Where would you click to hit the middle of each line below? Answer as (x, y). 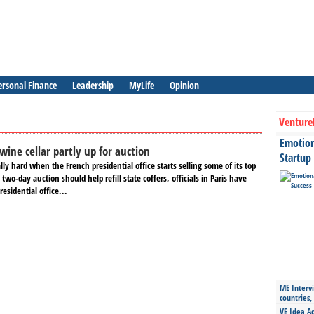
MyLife (142, 85)
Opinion (184, 85)
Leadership (93, 85)
